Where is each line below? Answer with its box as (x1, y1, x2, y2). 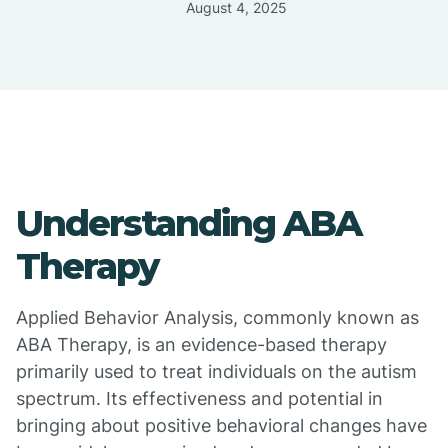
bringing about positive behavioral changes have (16, 415, 427, 436)
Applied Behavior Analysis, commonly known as (16, 307, 419, 328)
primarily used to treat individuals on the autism (16, 361, 417, 382)
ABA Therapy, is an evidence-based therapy (16, 334, 387, 355)
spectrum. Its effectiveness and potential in (16, 388, 383, 409)
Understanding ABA (16, 201, 361, 245)
